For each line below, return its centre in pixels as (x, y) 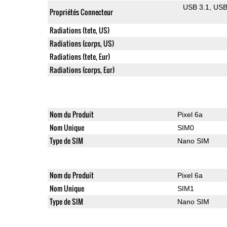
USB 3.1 (196, 7)
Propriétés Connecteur (81, 12)
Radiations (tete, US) (79, 30)
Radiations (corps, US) (82, 43)
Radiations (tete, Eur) (80, 56)
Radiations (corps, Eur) (82, 69)
